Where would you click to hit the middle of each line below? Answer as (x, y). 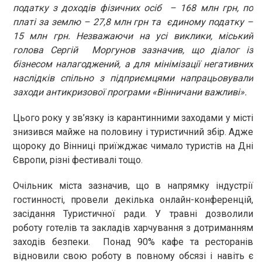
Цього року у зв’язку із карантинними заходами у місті (133, 118)
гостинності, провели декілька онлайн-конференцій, (133, 199)
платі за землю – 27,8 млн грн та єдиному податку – (133, 22)
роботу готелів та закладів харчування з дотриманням (133, 227)
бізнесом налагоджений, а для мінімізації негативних (133, 64)
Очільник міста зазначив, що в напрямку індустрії (133, 185)
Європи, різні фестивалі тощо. (79, 160)
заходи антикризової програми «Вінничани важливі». (131, 92)
